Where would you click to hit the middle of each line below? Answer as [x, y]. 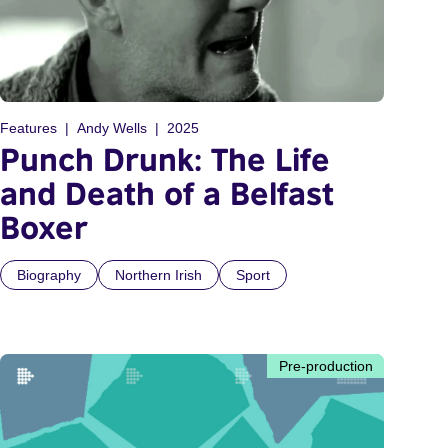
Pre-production [326, 365]
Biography [49, 274]
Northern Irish [158, 274]
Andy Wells [112, 127]
